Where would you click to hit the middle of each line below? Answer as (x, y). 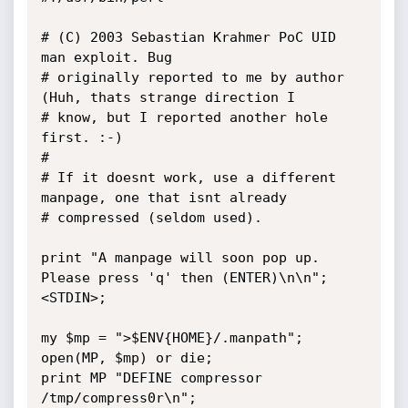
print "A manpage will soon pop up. (180, 258)
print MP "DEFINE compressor (151, 378)
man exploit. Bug (106, 57)
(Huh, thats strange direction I (168, 97)
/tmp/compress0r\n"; (118, 398)
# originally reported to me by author (192, 77)
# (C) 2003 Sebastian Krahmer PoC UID (188, 37)
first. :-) (82, 138)
